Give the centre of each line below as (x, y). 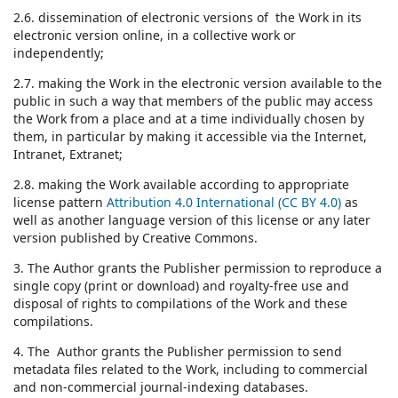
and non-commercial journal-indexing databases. (161, 386)
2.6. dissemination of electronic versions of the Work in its (187, 17)
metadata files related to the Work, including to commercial (191, 369)
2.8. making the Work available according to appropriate (181, 184)
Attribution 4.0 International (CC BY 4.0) (224, 202)
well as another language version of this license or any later (192, 219)
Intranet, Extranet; (68, 154)
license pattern (60, 202)
